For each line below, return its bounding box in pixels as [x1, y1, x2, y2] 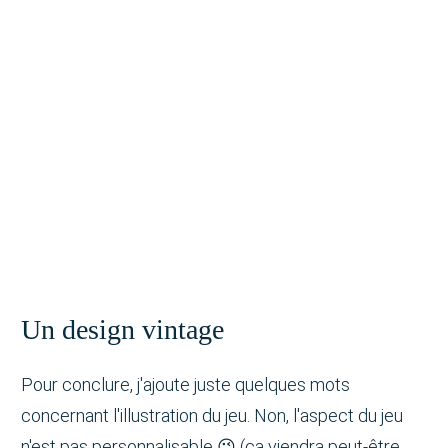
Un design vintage [21, 313, 224, 345]
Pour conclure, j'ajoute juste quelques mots [21, 373, 350, 395]
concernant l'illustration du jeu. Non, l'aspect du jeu [21, 404, 403, 426]
